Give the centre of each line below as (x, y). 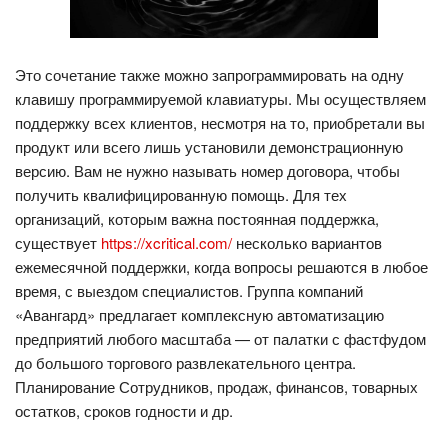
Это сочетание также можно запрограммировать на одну (209, 74)
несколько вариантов (307, 242)
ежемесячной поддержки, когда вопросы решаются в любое (221, 266)
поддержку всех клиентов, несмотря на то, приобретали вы (220, 122)
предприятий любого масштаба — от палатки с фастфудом (220, 338)
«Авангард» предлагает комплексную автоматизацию (199, 314)
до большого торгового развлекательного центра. (185, 362)
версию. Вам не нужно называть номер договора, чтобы (207, 170)
